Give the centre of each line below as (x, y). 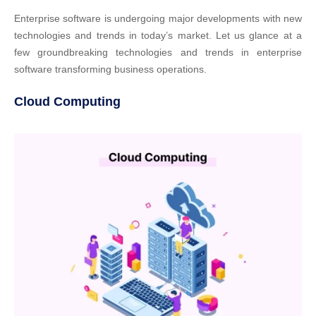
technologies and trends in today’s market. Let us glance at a (158, 35)
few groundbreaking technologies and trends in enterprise (158, 52)
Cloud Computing (67, 102)
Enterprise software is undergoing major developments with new (158, 18)
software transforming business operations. (110, 69)
